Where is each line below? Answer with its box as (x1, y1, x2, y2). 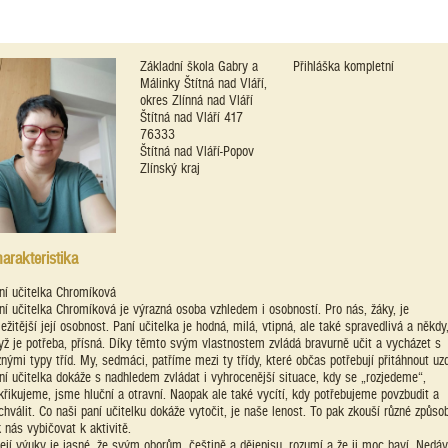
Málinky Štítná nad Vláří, (140, 74, 267, 92)
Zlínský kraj (140, 159, 200, 177)
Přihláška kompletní (293, 57, 394, 75)
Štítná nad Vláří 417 (140, 108, 243, 126)
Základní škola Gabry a (140, 57, 258, 75)
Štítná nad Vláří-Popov (140, 142, 254, 160)
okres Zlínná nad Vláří (140, 91, 253, 109)
